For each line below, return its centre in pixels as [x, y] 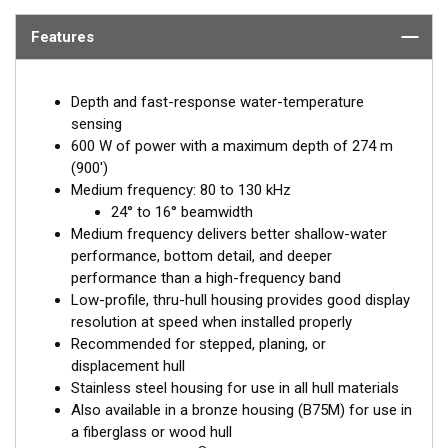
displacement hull [128, 365]
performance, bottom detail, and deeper [201, 255]
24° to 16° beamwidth [182, 211]
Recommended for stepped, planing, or [198, 343]
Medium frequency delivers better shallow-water [229, 233]
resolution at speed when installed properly [211, 321]
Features [62, 36]
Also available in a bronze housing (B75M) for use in [241, 409]
